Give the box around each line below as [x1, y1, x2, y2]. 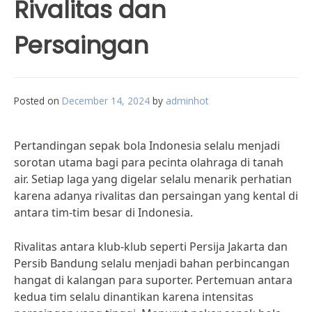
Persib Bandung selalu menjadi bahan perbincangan [14, 256, 290, 271]
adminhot [166, 94, 208, 107]
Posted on [14, 94, 62, 107]
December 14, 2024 [62, 94, 150, 107]
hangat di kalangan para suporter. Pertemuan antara [14, 272, 292, 288]
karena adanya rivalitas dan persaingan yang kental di [14, 188, 298, 203]
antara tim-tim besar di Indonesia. [14, 205, 193, 220]
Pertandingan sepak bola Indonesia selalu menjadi [14, 138, 280, 153]
